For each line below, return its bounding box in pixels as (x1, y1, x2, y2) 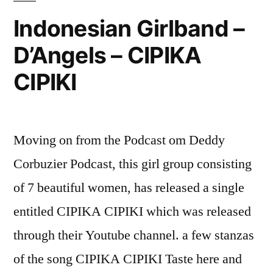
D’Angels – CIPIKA (13, 41, 202, 69)
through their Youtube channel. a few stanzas (13, 226, 254, 244)
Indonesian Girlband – (13, 14, 245, 42)
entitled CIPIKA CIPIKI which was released (13, 202, 251, 220)
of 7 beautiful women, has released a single (13, 179, 244, 196)
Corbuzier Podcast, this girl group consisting (13, 155, 252, 172)
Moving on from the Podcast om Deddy (13, 131, 225, 149)
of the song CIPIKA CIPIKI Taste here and (13, 250, 242, 268)
